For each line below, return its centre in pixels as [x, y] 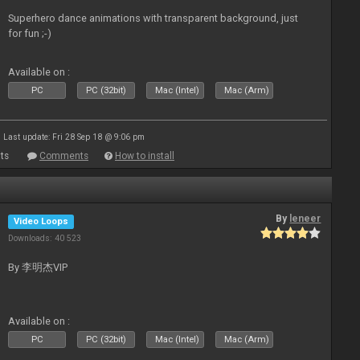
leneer [305, 219]
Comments [64, 156]
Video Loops [41, 221]
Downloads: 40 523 [45, 238]
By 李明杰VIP [38, 267]
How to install [145, 156]
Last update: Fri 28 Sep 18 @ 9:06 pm [74, 137]
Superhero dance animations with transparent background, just [153, 18]
